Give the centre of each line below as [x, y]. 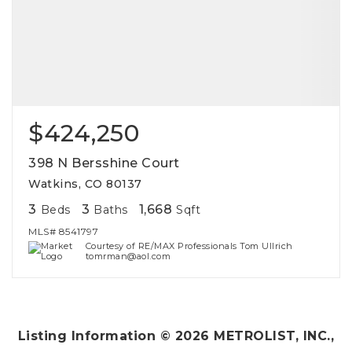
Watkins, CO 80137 [85, 184]
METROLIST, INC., [272, 336]
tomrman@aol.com [128, 256]
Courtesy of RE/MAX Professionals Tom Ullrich [189, 246]
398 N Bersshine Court [104, 163]
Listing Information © [96, 336]
